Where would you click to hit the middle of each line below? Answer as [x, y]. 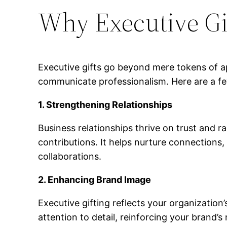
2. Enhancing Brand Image [95, 179]
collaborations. [70, 156]
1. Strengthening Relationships [105, 104]
